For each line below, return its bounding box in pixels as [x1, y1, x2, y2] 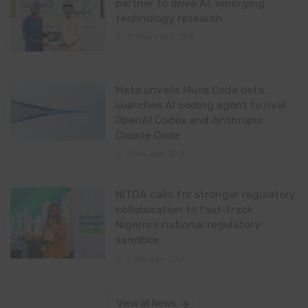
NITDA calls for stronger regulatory [115, 188, 296, 201]
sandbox [115, 233, 159, 247]
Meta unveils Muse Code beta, [115, 83, 267, 97]
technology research [115, 11, 223, 25]
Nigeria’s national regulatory [115, 218, 261, 232]
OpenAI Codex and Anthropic [115, 113, 263, 127]
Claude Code [115, 129, 179, 142]
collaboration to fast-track [115, 203, 253, 217]
